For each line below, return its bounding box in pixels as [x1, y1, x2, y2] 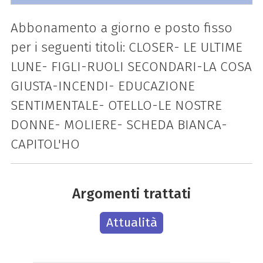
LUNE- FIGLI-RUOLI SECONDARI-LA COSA [10, 58, 252, 75]
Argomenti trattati [72, 185, 191, 203]
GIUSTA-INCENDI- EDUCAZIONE [10, 77, 195, 94]
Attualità [106, 214, 157, 230]
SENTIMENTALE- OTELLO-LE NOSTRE [10, 97, 222, 113]
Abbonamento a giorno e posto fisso [10, 19, 232, 36]
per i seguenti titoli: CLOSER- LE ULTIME [10, 39, 242, 55]
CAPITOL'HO [10, 136, 80, 152]
